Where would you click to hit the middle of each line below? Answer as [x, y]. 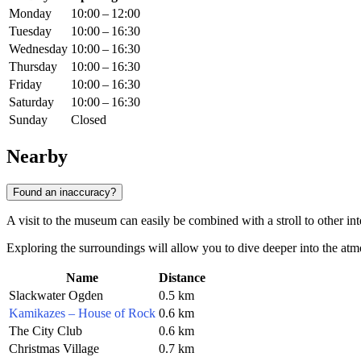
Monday [30, 14]
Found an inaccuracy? [64, 192]
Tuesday [30, 31]
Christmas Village [54, 348]
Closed [89, 120]
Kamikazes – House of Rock [82, 313]
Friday [25, 85]
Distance [182, 277]
